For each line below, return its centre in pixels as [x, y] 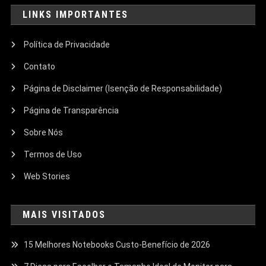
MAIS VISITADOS [69, 214]
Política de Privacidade [67, 44]
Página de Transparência [72, 110]
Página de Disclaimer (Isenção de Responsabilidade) [123, 88]
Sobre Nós [44, 132]
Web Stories [47, 176]
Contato [40, 66]
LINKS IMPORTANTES [79, 14]
